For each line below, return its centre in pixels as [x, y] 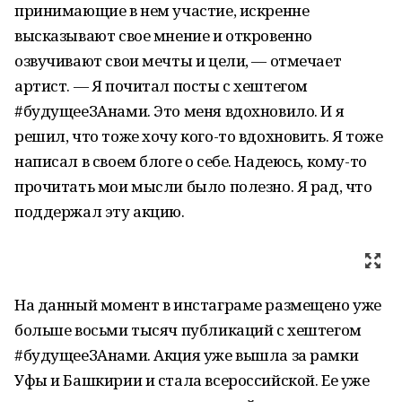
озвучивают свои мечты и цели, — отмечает [178, 61]
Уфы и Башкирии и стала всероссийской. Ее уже [192, 380]
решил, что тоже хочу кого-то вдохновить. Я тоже [199, 136]
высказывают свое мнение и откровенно [163, 35]
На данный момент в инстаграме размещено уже [198, 305]
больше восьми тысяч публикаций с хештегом [188, 330]
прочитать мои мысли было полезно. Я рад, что [193, 186]
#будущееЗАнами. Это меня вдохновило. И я [179, 111]
